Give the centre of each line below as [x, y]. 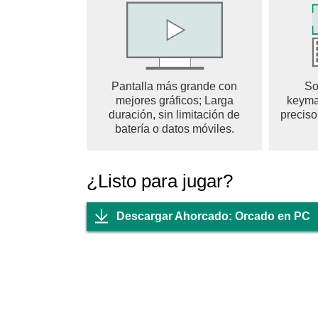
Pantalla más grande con [174, 86]
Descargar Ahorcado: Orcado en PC [213, 216]
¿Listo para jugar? [160, 181]
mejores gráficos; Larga [174, 100]
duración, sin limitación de [174, 115]
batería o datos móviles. [174, 129]
